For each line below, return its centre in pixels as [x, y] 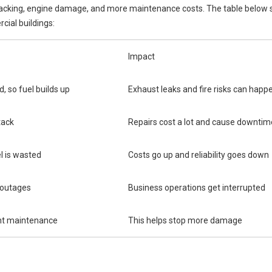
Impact [141, 56]
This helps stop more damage [185, 220]
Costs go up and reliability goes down [199, 155]
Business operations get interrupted [197, 188]
